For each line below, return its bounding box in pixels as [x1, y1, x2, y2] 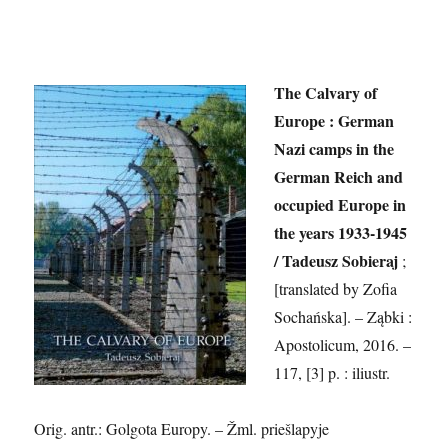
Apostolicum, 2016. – [274, 333, 412, 355]
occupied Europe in [274, 192, 407, 216]
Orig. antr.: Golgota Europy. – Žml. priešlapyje [34, 417, 330, 439]
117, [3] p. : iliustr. [274, 361, 391, 383]
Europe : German [274, 108, 395, 132]
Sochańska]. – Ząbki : [274, 305, 413, 327]
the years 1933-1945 [274, 220, 408, 244]
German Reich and [274, 164, 404, 188]
